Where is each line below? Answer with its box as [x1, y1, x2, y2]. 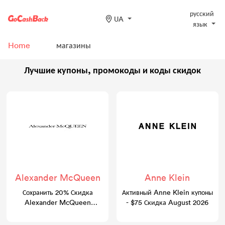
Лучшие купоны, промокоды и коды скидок [24, 63, 201, 76]
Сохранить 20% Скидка [22, 187, 93, 197]
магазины [56, 40, 91, 50]
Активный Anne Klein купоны [122, 187, 213, 197]
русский [190, 9, 214, 18]
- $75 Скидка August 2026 [126, 197, 209, 207]
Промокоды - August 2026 [17, 207, 98, 217]
